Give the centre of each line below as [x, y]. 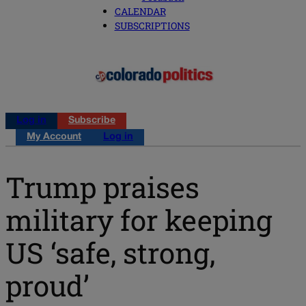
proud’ [47, 285]
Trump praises [102, 186]
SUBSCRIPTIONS [152, 26]
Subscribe [92, 121]
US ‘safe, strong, [110, 252]
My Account [54, 137]
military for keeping [139, 219]
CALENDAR [140, 12]
